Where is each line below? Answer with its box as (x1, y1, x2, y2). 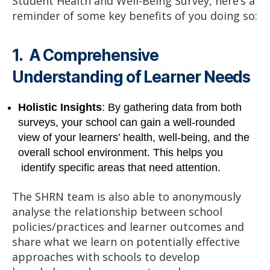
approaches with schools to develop (12, 249, 200, 264)
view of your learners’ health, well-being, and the (18, 131, 250, 144)
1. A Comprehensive (12, 46, 159, 65)
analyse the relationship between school (12, 204, 222, 219)
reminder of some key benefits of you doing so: (12, 8, 257, 24)
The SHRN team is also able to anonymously (12, 189, 241, 204)
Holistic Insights (18, 101, 102, 114)
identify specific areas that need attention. (18, 162, 221, 174)
